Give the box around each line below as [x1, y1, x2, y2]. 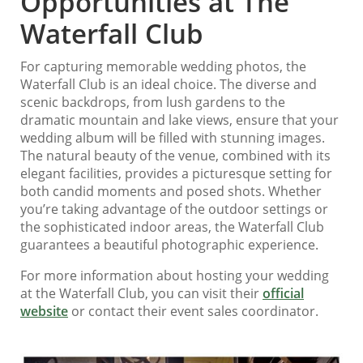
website [20, 302, 68, 320]
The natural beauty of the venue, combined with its [20, 147, 331, 164]
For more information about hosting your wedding [20, 267, 329, 284]
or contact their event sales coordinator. [68, 302, 318, 320]
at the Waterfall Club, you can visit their [20, 284, 263, 302]
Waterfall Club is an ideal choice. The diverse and [20, 75, 317, 93]
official [263, 284, 304, 302]
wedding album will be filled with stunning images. [20, 129, 325, 147]
